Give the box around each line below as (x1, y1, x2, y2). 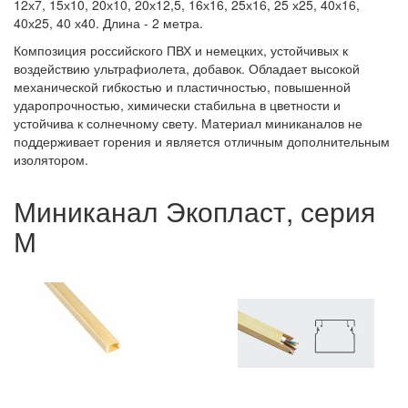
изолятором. (14, 150, 88, 168)
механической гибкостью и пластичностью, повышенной (14, 77, 351, 96)
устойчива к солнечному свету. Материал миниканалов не (14, 114, 362, 132)
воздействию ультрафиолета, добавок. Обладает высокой (14, 59, 360, 77)
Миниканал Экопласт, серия (14, 191, 375, 230)
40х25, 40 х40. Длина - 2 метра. (14, 14, 203, 32)
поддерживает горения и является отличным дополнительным (14, 132, 390, 150)
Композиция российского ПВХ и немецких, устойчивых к (14, 41, 348, 59)
